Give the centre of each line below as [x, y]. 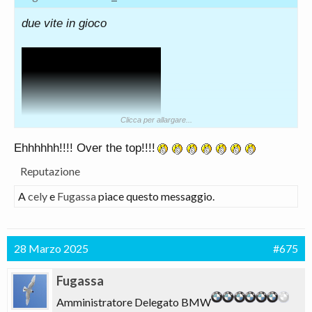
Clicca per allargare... [156, 120]
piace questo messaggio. [155, 196]
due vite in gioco [64, 23]
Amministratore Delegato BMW [134, 302]
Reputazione [50, 171]
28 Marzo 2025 [51, 248]
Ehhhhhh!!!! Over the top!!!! [85, 148]
